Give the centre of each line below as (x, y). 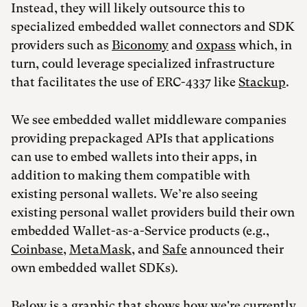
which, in (264, 45)
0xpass (216, 45)
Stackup (262, 82)
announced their (235, 249)
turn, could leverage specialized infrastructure (143, 64)
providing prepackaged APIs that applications (143, 138)
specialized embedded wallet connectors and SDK (153, 27)
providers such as (61, 45)
